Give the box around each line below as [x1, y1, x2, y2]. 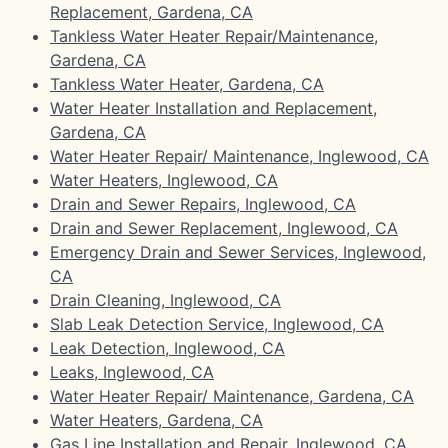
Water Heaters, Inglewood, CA [50, 169, 278, 190]
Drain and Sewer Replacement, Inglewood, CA [50, 217, 398, 238]
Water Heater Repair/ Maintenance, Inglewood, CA [50, 145, 429, 166]
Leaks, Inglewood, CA [50, 361, 214, 382]
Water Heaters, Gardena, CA [50, 409, 263, 430]
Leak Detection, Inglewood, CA [50, 337, 285, 358]
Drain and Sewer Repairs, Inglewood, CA [50, 193, 356, 214]
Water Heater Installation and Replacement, [50, 97, 377, 118]
